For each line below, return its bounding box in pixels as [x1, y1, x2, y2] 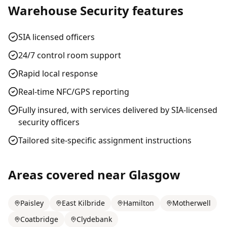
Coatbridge [20, 214, 58, 224]
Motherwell [172, 198, 211, 208]
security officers [18, 117, 80, 128]
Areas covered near [8, 166, 129, 183]
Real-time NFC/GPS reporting [18, 86, 129, 97]
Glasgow [129, 166, 180, 183]
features [129, 2, 183, 19]
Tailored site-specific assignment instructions [18, 135, 192, 146]
